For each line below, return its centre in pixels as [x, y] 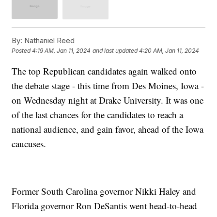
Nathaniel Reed [49, 40]
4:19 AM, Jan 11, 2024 [62, 51]
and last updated [115, 51]
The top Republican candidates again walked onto [104, 71]
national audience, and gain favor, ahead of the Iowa [108, 129]
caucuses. [29, 143]
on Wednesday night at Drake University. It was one [108, 100]
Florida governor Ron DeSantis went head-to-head [105, 205]
